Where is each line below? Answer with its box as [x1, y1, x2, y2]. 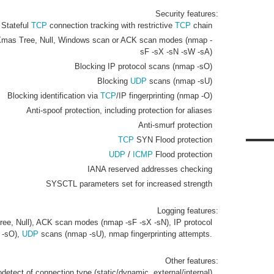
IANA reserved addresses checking [87, 165, 212, 174]
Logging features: [157, 206, 218, 215]
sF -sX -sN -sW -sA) [139, 47, 212, 56]
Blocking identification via [7, 91, 100, 100]
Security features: [155, 9, 218, 18]
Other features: [165, 256, 218, 265]
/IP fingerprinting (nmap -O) [116, 91, 212, 100]
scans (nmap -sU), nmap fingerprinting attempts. [38, 229, 212, 239]
